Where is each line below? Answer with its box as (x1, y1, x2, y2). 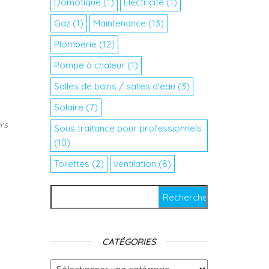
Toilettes (53, 158, 89, 169)
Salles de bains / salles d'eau (53, 80, 175, 92)
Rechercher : (49, 186, 107, 197)
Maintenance (92, 17, 146, 29)
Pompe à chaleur (53, 59, 125, 71)
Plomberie (53, 38, 97, 50)
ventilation (113, 158, 156, 169)
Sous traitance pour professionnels (53, 122, 202, 134)
